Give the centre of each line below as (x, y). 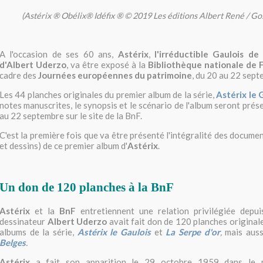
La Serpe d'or (193, 232)
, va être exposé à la (106, 65)
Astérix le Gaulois (114, 232)
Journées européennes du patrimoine (115, 75)
